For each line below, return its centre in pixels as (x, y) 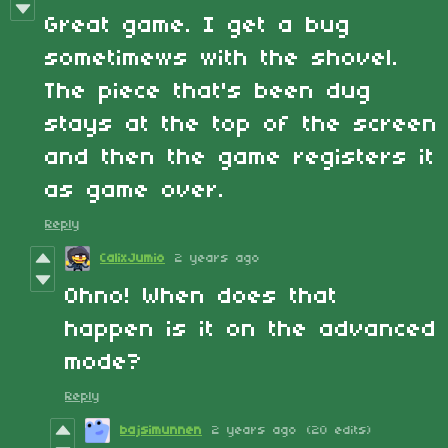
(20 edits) (339, 430)
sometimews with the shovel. (222, 58)
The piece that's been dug (208, 91)
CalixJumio (132, 258)
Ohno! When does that (201, 296)
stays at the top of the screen (241, 124)
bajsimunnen (161, 430)
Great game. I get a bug (198, 25)
